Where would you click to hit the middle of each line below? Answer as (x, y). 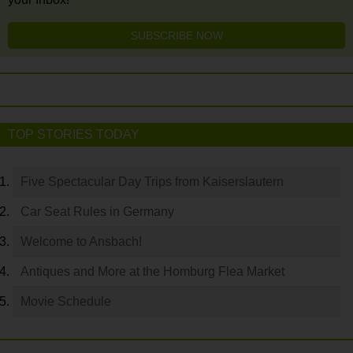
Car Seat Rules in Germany (97, 212)
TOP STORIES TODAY (74, 135)
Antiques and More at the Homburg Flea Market (152, 272)
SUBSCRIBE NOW (176, 36)
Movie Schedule (66, 302)
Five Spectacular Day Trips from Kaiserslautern (152, 182)
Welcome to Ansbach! (81, 242)
